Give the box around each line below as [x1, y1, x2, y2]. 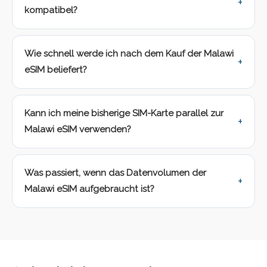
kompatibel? [24, 5, 77, 16]
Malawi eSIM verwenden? [24, 124, 131, 135]
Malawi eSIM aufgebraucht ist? [24, 184, 154, 195]
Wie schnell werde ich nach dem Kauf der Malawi [24, 48, 234, 60]
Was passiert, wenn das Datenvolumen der [24, 167, 206, 179]
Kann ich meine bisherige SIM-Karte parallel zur [24, 108, 223, 119]
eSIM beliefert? [24, 64, 87, 76]
